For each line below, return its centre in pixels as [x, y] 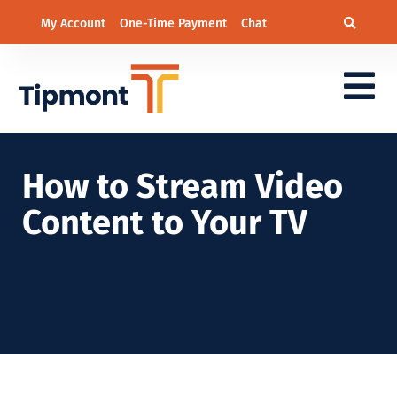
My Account [74, 23]
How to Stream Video [183, 187]
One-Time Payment [175, 23]
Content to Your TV [165, 223]
